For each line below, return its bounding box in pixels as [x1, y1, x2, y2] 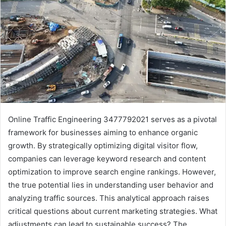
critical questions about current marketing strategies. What [8, 206, 217, 216]
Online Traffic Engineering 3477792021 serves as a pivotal [8, 114, 217, 124]
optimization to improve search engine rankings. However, [8, 166, 216, 177]
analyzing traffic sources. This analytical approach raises [8, 193, 209, 203]
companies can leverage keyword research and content [8, 153, 206, 163]
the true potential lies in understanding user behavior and [8, 180, 213, 190]
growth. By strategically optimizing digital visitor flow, [8, 140, 198, 150]
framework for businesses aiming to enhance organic [8, 127, 198, 137]
